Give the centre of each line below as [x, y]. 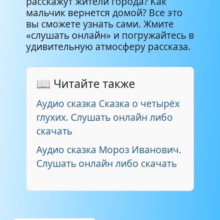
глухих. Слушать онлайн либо [105, 117]
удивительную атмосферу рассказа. [108, 46]
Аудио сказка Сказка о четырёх [108, 103]
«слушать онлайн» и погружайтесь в [110, 35]
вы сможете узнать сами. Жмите [100, 24]
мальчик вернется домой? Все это [104, 12]
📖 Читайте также [86, 83]
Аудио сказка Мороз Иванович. [109, 149]
